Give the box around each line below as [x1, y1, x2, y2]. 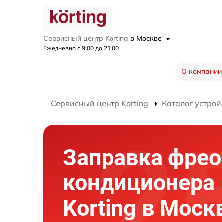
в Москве [130, 33, 164, 43]
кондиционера [63, 169, 215, 196]
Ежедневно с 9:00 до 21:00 [43, 44, 119, 52]
